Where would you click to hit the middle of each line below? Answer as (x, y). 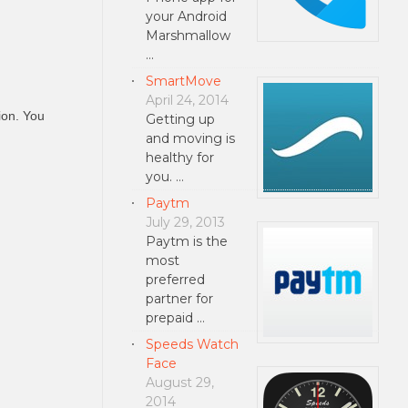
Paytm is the (186, 241)
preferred (175, 279)
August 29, (179, 382)
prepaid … (175, 317)
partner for (179, 298)
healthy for (179, 157)
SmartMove (183, 81)
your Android (186, 16)
